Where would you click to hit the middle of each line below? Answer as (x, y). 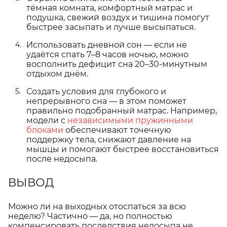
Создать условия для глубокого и (96, 91)
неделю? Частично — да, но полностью (90, 216)
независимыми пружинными (130, 120)
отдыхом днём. (57, 74)
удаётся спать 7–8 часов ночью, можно (107, 54)
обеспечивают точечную (117, 130)
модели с (47, 120)
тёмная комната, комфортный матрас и (109, 8)
